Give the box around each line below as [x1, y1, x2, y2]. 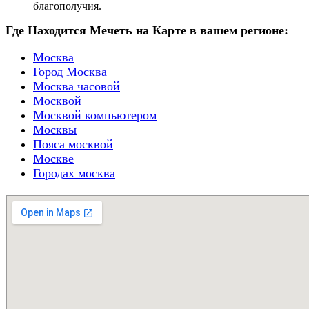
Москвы [33, 122, 77, 137]
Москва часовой [33, 79, 120, 93]
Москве [33, 151, 74, 166]
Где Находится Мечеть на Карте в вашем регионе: [6, 23, 288, 37]
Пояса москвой [33, 137, 113, 151]
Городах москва [33, 166, 115, 180]
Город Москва [33, 64, 107, 79]
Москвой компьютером [33, 108, 157, 122]
